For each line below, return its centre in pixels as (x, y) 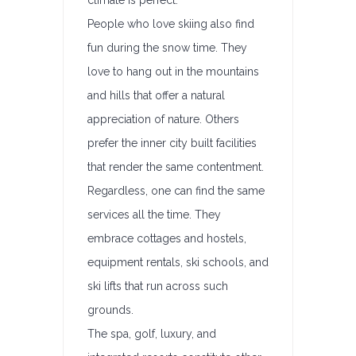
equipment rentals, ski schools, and (178, 262)
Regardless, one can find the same (176, 191)
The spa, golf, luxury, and (152, 334)
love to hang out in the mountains (173, 72)
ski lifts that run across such (158, 286)
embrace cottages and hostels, (167, 238)
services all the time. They (154, 215)
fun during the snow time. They (167, 48)
